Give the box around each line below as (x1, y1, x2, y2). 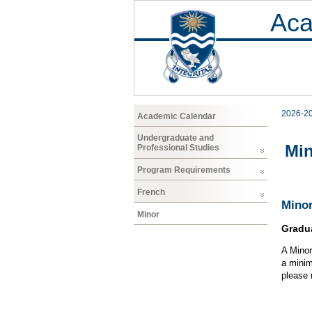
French (137, 187, 165, 197)
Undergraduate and (137, 133, 214, 143)
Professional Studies (137, 143, 219, 153)
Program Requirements (137, 165, 231, 175)
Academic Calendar (137, 111, 216, 121)
